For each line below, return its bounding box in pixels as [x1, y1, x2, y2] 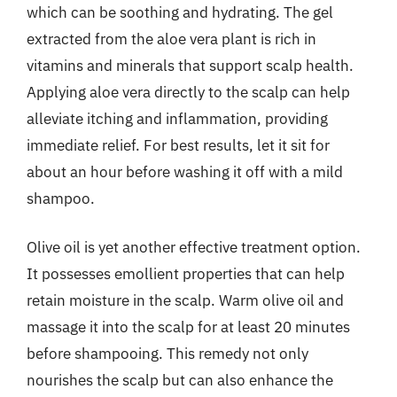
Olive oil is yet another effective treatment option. [27, 237, 361, 257]
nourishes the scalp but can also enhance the [27, 370, 333, 390]
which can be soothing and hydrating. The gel [27, 2, 333, 22]
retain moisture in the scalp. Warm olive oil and [27, 291, 344, 310]
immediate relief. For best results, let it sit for [27, 135, 330, 155]
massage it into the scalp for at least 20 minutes [27, 317, 350, 337]
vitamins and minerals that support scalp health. [27, 55, 354, 75]
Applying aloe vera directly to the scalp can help [27, 82, 350, 102]
